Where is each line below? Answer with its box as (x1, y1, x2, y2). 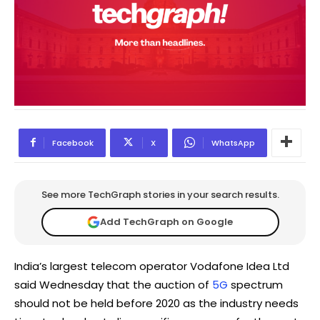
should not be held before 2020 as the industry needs (14, 295, 299, 311)
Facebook (52, 136, 94, 149)
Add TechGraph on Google (100, 215, 233, 229)
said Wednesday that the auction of (14, 276, 212, 292)
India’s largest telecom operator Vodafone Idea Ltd (14, 258, 289, 274)
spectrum (231, 276, 283, 292)
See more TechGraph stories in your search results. (41, 187, 279, 201)
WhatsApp (211, 136, 255, 149)
